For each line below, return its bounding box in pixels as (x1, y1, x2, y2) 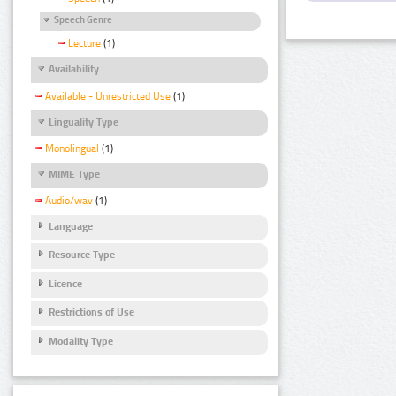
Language (49, 219, 93, 232)
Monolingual (45, 141, 99, 155)
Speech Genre (54, 14, 112, 27)
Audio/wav (45, 194, 93, 208)
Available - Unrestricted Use (45, 89, 171, 103)
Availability (49, 63, 99, 76)
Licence (49, 277, 82, 290)
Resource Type (49, 248, 115, 262)
